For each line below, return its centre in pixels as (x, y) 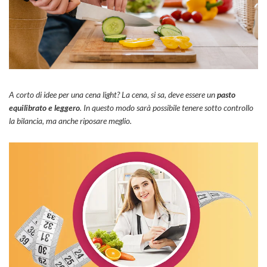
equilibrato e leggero (44, 108)
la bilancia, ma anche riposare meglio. (71, 121)
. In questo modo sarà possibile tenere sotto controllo (167, 108)
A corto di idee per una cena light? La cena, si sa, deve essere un (113, 95)
